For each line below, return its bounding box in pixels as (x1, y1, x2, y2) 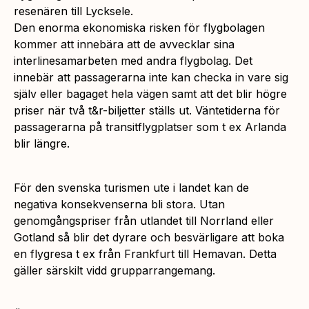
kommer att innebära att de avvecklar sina (14, 37, 235, 51)
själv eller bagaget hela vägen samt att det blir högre (14, 86, 287, 101)
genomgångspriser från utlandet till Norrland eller (14, 213, 274, 228)
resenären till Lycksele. (14, 3, 133, 18)
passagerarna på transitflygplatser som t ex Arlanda (14, 119, 286, 134)
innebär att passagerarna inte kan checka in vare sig (14, 70, 288, 84)
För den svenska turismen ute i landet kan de (14, 180, 249, 195)
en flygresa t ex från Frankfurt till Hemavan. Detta (14, 246, 277, 261)
